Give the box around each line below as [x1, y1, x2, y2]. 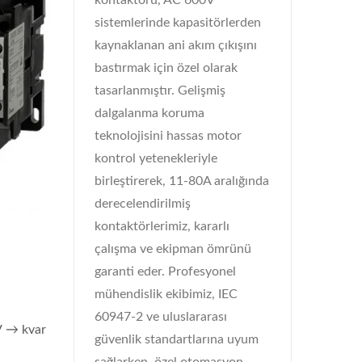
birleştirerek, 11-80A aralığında [95, 175, 269, 187]
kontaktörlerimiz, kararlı [95, 220, 229, 233]
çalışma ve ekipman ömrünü [95, 242, 251, 255]
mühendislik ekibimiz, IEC [95, 288, 238, 301]
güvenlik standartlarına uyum [95, 333, 259, 346]
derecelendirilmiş [95, 197, 191, 210]
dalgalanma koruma [95, 107, 204, 120]
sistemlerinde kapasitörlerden [95, 16, 261, 29]
